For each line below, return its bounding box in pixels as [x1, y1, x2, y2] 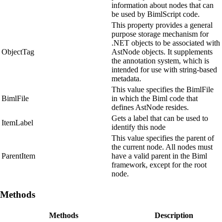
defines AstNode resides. [111, 103, 189, 112]
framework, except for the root [111, 161, 207, 169]
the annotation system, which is [111, 56, 209, 65]
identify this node [111, 123, 166, 132]
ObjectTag [1, 48, 34, 56]
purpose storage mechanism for [111, 30, 209, 39]
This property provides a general [111, 21, 213, 30]
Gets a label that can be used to [111, 114, 208, 123]
